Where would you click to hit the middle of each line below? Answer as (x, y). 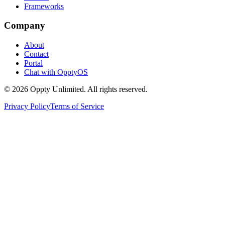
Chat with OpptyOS (56, 72)
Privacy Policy (27, 106)
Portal (33, 63)
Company (25, 26)
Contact (36, 54)
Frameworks (44, 6)
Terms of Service (77, 106)
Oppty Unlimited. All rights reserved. (88, 89)
